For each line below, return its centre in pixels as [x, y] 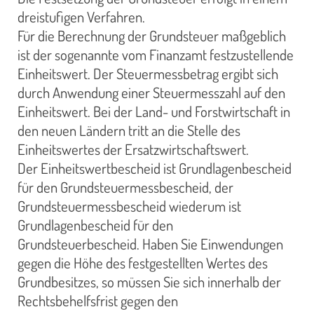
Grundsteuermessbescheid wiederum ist [129, 206]
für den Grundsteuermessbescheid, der [125, 187]
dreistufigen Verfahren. [81, 16]
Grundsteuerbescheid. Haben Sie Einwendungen [150, 244]
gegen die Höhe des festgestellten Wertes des [143, 262]
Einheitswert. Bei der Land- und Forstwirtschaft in [154, 111]
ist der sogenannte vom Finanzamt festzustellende [156, 54]
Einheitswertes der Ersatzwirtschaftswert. [133, 149]
